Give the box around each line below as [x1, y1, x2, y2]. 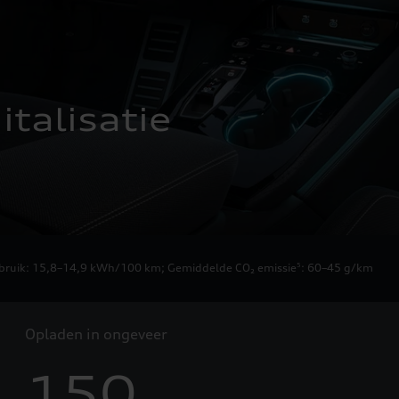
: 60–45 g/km [301, 260, 373, 274]
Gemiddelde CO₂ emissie [167, 260, 297, 274]
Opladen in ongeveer [25, 324, 168, 343]
